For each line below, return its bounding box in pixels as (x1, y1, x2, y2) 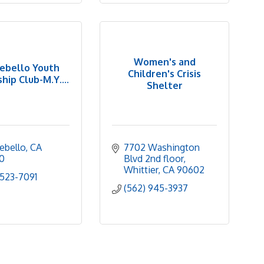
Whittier (124, 164, 158, 176)
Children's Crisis (128, 67, 201, 80)
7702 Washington (124, 141, 200, 153)
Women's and (133, 55, 196, 68)
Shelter (146, 79, 183, 91)
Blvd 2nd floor (124, 153, 183, 164)
